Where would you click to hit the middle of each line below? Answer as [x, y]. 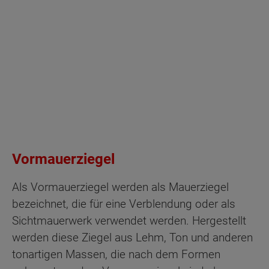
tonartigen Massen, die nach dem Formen [116, 255]
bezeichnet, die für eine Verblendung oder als [124, 204]
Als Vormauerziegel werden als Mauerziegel [120, 187]
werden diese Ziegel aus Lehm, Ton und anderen [132, 238]
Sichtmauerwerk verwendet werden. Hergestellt [129, 221]
